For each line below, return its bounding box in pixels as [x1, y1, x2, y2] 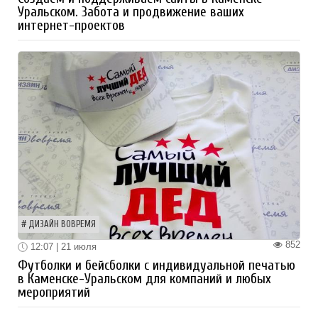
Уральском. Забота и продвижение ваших [18, 4, 244, 20]
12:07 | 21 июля [28, 241, 97, 252]
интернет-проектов [18, 17, 125, 33]
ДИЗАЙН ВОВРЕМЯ [28, 219, 96, 229]
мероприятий [18, 285, 90, 301]
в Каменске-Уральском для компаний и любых [18, 271, 271, 287]
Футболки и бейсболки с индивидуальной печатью [18, 258, 295, 274]
